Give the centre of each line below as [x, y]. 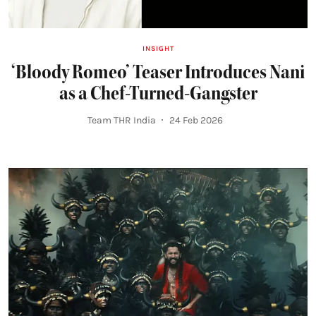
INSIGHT [158, 48]
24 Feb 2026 [196, 120]
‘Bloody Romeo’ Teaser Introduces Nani [158, 72]
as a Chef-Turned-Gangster [158, 93]
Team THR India [122, 120]
